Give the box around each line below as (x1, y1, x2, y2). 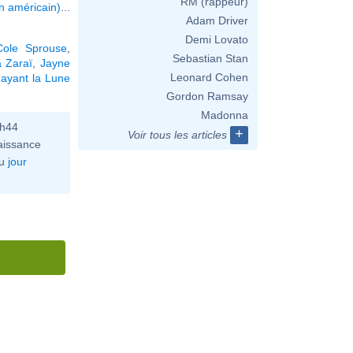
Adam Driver (186, 14, 248, 27)
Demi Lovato (185, 33, 248, 46)
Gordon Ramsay (166, 90, 248, 102)
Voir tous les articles (128, 128, 227, 141)
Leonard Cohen (170, 71, 248, 84)
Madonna (201, 109, 248, 121)
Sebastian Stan (173, 52, 248, 65)
